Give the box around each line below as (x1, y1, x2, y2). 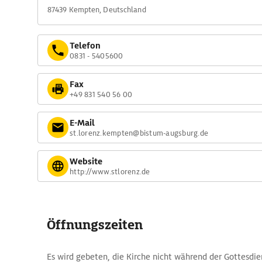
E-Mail (70, 117, 95, 128)
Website (70, 156, 102, 167)
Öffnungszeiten (47, 216, 143, 233)
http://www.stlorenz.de (70, 166, 150, 177)
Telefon (70, 40, 101, 51)
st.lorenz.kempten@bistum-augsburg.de (70, 127, 208, 138)
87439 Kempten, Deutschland (47, 5, 146, 15)
